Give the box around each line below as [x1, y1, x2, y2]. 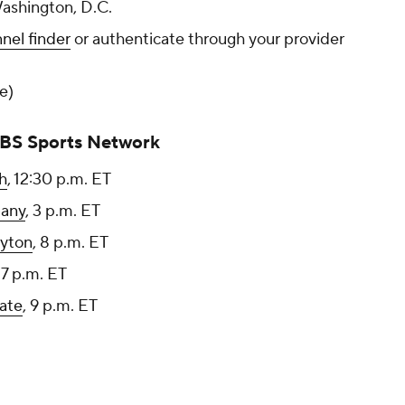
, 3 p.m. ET [25, 201, 100, 222]
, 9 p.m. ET [23, 296, 98, 317]
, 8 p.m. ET [33, 232, 108, 254]
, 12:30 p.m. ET [7, 169, 111, 191]
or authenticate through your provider [71, 29, 344, 51]
